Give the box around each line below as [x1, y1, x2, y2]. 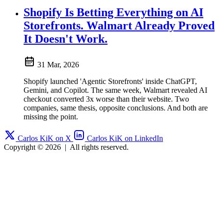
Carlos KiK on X [18, 134, 71, 142]
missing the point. [24, 112, 78, 121]
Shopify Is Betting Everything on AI [24, 5, 203, 19]
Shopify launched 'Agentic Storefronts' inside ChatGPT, [24, 77, 197, 85]
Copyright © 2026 [4, 142, 61, 151]
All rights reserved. [70, 142, 129, 151]
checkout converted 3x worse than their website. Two [24, 94, 189, 103]
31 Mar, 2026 [37, 60, 79, 69]
